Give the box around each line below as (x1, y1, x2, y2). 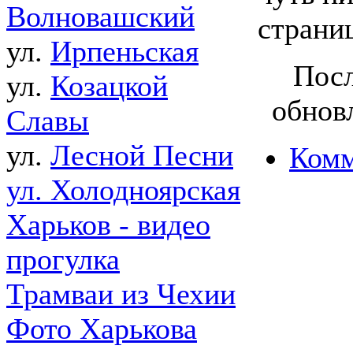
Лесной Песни (50, 139, 233, 173)
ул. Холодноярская (6, 173, 240, 207)
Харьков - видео (6, 208, 210, 242)
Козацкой (50, 69, 168, 103)
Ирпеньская (50, 35, 199, 69)
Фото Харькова (6, 312, 197, 346)
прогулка (6, 243, 120, 277)
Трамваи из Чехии (6, 277, 236, 311)
